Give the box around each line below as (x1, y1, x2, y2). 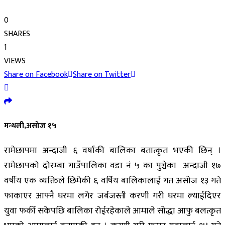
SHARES (4, 27, 30, 41)
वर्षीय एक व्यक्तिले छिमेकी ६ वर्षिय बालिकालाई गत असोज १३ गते (4, 173, 221, 189)
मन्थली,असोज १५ (4, 119, 57, 133)
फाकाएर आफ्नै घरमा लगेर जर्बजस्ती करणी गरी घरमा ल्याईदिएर (4, 188, 221, 204)
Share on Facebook (4, 67, 68, 81)
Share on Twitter (73, 67, 131, 81)
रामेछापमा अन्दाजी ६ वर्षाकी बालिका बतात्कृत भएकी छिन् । (4, 143, 221, 159)
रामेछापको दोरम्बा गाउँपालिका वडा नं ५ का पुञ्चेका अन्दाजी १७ (4, 158, 221, 174)
